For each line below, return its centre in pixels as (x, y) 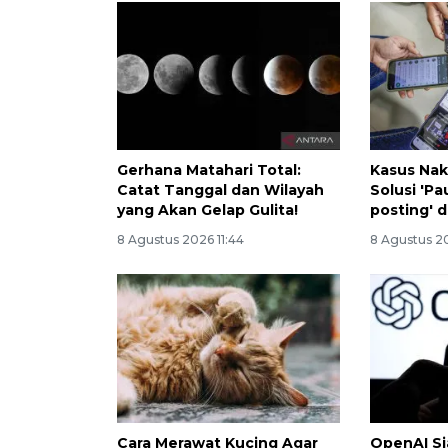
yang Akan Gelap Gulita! (207, 210)
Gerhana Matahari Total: (209, 170)
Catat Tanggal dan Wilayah (220, 190)
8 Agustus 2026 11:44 (180, 240)
